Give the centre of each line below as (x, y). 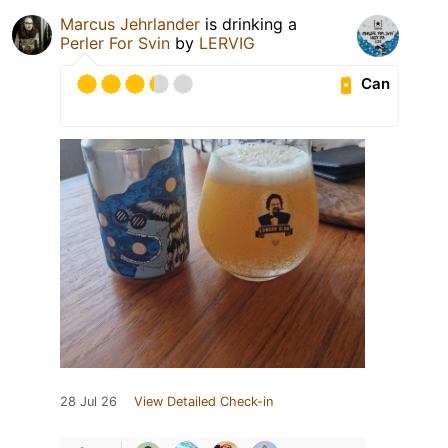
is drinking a (248, 23)
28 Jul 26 (88, 401)
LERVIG (227, 42)
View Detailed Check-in (203, 401)
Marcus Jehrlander (130, 23)
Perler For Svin (115, 42)
